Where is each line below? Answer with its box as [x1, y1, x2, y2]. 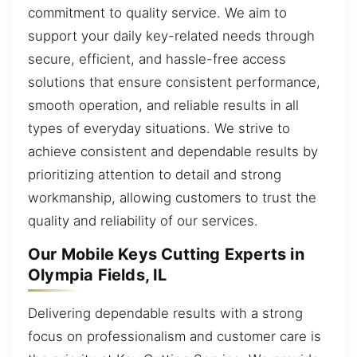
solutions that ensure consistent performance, [28, 73, 320, 90]
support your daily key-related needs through [28, 27, 315, 44]
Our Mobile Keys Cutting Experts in [28, 245, 304, 265]
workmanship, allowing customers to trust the [28, 189, 316, 206]
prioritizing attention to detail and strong [28, 166, 281, 182]
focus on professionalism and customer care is [28, 328, 321, 344]
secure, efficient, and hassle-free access [28, 50, 286, 67]
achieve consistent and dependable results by [28, 143, 318, 159]
